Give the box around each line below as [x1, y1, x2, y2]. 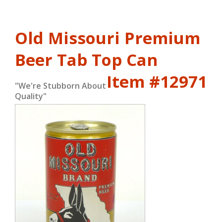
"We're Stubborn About [15, 80, 106, 91]
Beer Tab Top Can [15, 49, 158, 71]
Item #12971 [107, 70, 207, 93]
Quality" [15, 91, 47, 102]
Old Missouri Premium [15, 27, 200, 49]
